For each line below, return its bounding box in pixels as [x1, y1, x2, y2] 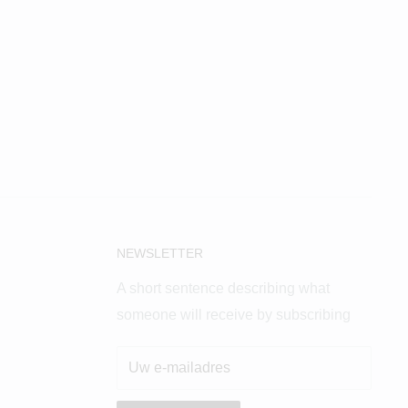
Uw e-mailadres [128, 359, 230, 375]
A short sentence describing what [117, 280, 330, 296]
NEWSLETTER [117, 245, 203, 260]
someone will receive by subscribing [117, 306, 351, 322]
